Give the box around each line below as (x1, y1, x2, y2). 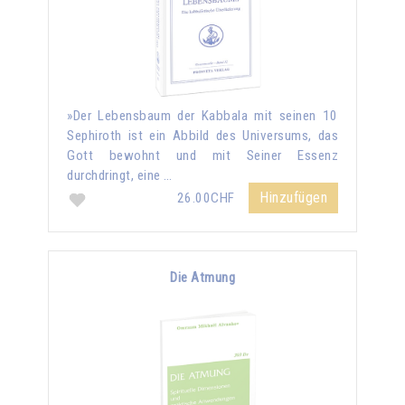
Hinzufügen (259, 189, 327, 206)
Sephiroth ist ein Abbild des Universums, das (67, 127, 338, 144)
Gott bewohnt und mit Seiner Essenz (67, 147, 338, 164)
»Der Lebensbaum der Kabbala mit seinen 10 (67, 108, 338, 124)
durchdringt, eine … (67, 167, 173, 184)
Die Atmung (170, 269, 235, 286)
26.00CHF (176, 190, 238, 206)
